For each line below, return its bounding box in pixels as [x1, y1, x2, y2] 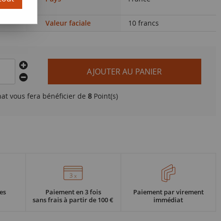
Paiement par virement [133, 187, 204, 196]
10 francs [128, 18, 159, 28]
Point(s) [92, 91, 118, 101]
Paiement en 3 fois [45, 187, 101, 196]
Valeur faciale [45, 18, 91, 28]
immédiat [153, 195, 184, 204]
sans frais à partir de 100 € [33, 195, 114, 204]
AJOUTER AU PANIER [87, 66, 162, 77]
